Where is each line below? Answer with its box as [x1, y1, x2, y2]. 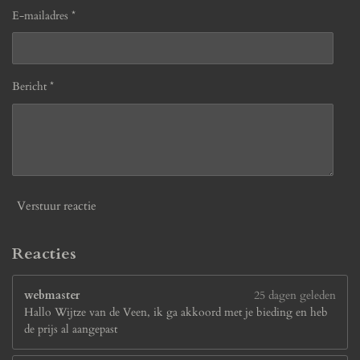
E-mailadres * [12, 7, 76, 23]
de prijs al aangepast [24, 321, 117, 337]
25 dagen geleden [254, 288, 336, 304]
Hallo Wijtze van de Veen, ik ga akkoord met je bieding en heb [24, 305, 328, 321]
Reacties [12, 243, 76, 265]
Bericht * [12, 79, 54, 95]
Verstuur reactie [17, 197, 96, 214]
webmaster [24, 288, 80, 304]
